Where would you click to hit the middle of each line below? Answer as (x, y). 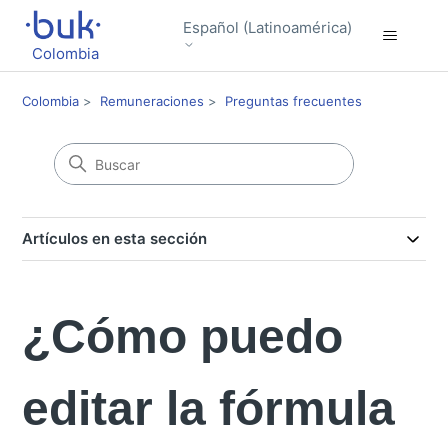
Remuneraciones (152, 101)
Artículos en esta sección (115, 238)
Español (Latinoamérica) (267, 27)
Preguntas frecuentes (294, 101)
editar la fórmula (209, 408)
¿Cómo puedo (183, 336)
